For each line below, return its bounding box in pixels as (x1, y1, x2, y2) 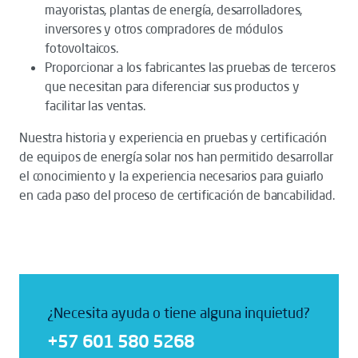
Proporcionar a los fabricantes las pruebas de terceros (45, 59, 336, 75)
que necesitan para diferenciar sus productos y (45, 78, 300, 94)
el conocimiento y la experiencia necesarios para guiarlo (19, 168, 324, 184)
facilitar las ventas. (45, 97, 145, 113)
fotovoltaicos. (45, 40, 118, 56)
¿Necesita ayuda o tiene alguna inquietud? (47, 304, 310, 321)
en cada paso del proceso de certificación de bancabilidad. (19, 187, 335, 203)
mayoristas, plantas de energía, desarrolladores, (45, 2, 303, 18)
